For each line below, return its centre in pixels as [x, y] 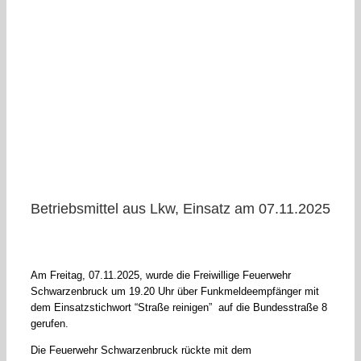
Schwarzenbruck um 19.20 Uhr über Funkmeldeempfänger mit [174, 292]
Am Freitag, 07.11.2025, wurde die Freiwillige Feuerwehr [160, 276]
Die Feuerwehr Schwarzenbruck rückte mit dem [141, 351]
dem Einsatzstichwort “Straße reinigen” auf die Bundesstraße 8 [178, 308]
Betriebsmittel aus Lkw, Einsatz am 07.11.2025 [180, 209]
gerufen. [49, 324]
